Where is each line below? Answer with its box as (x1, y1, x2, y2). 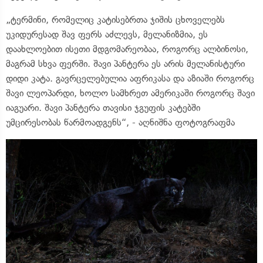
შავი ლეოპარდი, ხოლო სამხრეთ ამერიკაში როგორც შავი (6, 87, 255, 99)
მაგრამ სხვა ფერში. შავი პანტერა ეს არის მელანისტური (6, 58, 245, 70)
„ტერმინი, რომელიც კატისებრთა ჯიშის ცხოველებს (6, 14, 225, 26)
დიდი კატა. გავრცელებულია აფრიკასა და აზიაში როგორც (6, 73, 254, 85)
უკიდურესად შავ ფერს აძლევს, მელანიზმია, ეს (6, 29, 208, 41)
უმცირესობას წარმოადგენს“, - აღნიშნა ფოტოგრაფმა (6, 117, 235, 129)
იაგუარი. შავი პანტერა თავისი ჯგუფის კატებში (6, 102, 200, 114)
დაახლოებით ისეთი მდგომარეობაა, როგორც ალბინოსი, (6, 43, 248, 55)
